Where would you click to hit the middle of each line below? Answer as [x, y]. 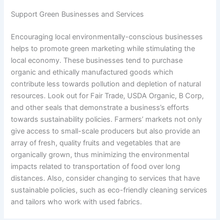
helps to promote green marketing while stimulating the [103, 48]
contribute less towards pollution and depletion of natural [106, 84]
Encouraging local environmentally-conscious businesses [107, 37]
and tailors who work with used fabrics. [77, 202]
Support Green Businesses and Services [78, 14]
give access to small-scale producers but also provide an [106, 131]
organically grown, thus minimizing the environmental [100, 154]
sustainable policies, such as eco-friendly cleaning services [109, 190]
